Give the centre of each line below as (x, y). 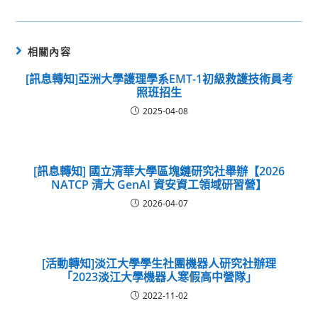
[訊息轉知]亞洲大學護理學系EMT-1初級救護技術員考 (159, 79)
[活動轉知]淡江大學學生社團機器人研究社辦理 (159, 263)
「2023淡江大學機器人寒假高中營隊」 (159, 277)
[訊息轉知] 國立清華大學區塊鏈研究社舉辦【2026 (159, 171)
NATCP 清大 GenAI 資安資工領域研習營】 (159, 185)
